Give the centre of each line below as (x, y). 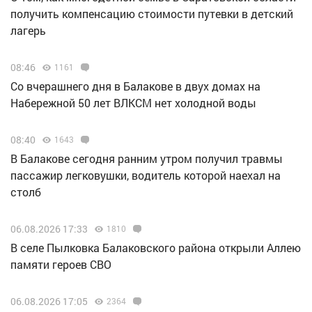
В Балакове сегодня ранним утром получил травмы (147, 159)
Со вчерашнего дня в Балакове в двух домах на (135, 86)
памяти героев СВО (61, 265)
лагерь (28, 31)
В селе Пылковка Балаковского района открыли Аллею (156, 248)
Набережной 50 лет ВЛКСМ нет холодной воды (133, 103)
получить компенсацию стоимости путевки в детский (152, 14)
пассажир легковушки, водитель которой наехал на (146, 175)
